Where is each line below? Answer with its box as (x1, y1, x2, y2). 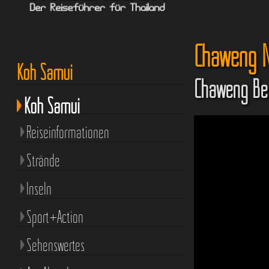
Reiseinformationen (26, 121, 109, 142)
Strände (26, 150, 60, 171)
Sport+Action (26, 206, 83, 227)
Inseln (26, 178, 52, 199)
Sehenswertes (26, 234, 85, 255)
